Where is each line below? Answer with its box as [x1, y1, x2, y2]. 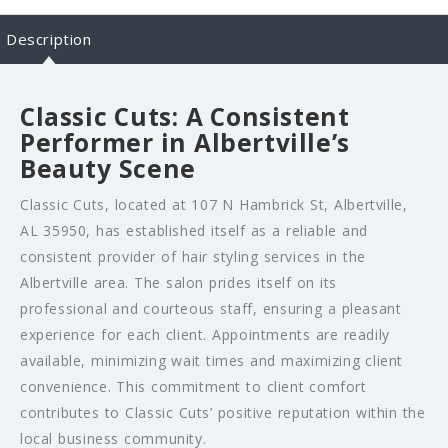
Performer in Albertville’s [20, 126, 350, 160]
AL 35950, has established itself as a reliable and [20, 221, 368, 241]
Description [6, 29, 92, 50]
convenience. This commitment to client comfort [20, 377, 367, 397]
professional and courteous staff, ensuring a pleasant [20, 299, 402, 319]
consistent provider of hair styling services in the [20, 247, 366, 267]
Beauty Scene [20, 152, 196, 186]
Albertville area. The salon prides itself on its [20, 273, 338, 293]
